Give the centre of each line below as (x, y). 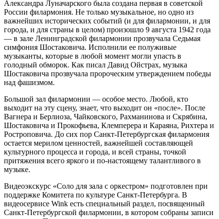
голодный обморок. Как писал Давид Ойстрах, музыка (96, 65)
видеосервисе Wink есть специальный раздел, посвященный (104, 203)
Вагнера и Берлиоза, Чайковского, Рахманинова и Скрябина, (106, 116)
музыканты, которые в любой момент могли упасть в (93, 56)
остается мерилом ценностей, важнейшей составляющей (99, 143)
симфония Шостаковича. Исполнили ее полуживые (90, 47)
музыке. (17, 169)
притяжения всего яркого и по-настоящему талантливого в (102, 160)
